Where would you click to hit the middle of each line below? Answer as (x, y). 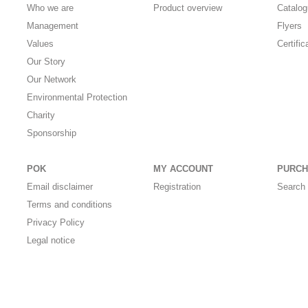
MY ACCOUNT (183, 169)
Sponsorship (52, 133)
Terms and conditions (70, 205)
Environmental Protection (77, 98)
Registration (177, 187)
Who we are (51, 8)
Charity (41, 115)
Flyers (290, 26)
